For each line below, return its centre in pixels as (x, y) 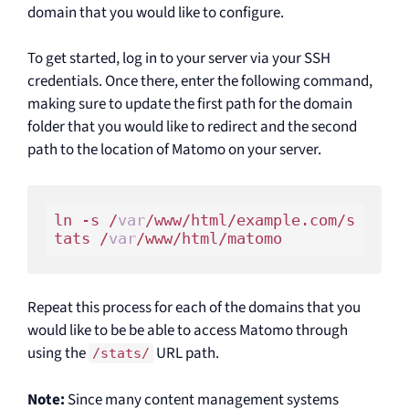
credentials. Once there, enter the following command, (200, 81)
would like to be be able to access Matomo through (188, 330)
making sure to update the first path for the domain (190, 104)
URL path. (186, 353)
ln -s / (85, 220)
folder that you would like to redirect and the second (192, 127)
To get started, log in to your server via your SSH (179, 58)
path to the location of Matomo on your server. (174, 150)
